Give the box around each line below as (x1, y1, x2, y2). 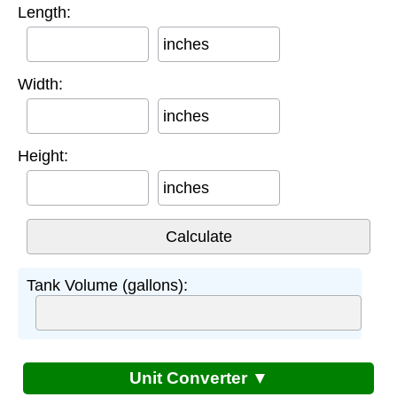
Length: (18, 4, 71, 22)
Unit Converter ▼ (128, 369, 269, 388)
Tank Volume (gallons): (27, 276, 188, 295)
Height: (18, 147, 68, 166)
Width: (18, 75, 63, 94)
